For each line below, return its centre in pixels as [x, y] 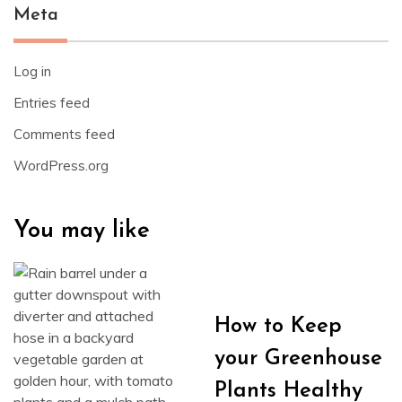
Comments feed [64, 134]
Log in [32, 71]
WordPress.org [61, 166]
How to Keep [278, 327]
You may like [82, 231]
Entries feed [52, 103]
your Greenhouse [298, 359]
